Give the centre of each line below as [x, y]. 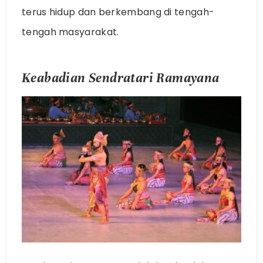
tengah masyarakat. [70, 32]
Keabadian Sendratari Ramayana [121, 77]
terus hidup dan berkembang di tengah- [118, 12]
